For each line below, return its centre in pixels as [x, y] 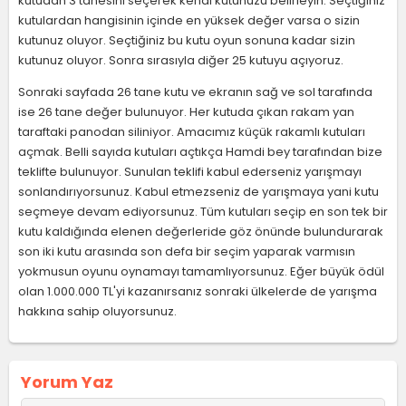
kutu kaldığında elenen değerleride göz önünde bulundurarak [201, 232]
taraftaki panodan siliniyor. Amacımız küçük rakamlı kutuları [192, 132]
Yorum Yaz [67, 382]
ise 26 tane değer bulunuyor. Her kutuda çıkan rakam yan [186, 112]
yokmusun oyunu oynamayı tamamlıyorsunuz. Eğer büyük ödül [201, 271]
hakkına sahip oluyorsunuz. [97, 311]
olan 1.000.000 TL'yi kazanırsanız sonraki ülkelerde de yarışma [198, 291]
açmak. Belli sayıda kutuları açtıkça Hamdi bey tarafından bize [200, 152]
